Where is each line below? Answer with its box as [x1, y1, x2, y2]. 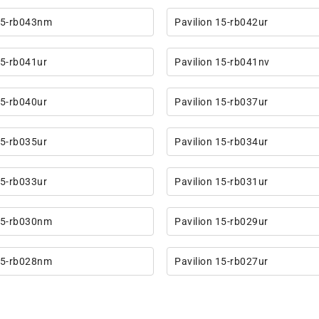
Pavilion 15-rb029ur [174, 216, 268, 228]
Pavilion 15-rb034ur [174, 136, 268, 148]
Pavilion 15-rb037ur [174, 96, 268, 108]
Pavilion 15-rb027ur [174, 256, 268, 268]
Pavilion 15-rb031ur [174, 176, 268, 188]
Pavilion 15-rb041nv [174, 56, 270, 68]
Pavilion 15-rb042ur [174, 16, 268, 28]
